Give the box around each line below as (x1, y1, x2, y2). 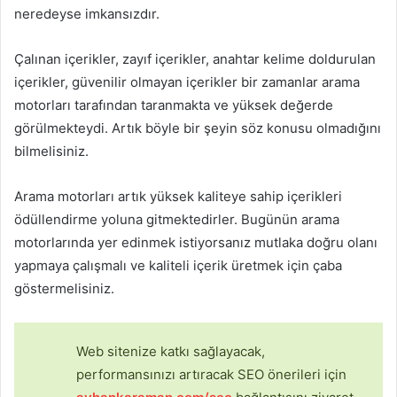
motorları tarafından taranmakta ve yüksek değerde (14, 97, 333, 114)
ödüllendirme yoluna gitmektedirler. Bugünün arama (14, 211, 339, 229)
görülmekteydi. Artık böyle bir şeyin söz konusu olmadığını (14, 120, 381, 137)
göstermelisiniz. (14, 280, 114, 298)
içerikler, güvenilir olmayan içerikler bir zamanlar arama (14, 74, 360, 91)
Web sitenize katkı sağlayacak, (76, 343, 265, 361)
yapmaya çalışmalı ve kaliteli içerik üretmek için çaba (14, 257, 342, 275)
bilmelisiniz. (14, 143, 89, 160)
